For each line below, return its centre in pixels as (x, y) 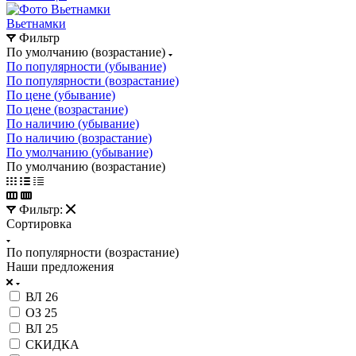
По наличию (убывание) (73, 123)
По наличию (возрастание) (79, 137)
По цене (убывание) (61, 95)
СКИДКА (52, 344)
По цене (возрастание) (67, 109)
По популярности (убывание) (86, 66)
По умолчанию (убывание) (79, 152)
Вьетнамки (36, 23)
